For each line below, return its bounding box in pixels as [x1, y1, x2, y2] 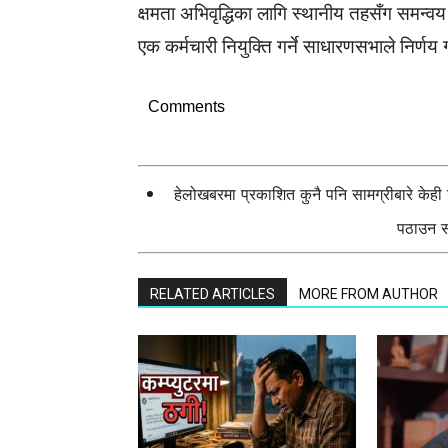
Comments [148, 98, 225, 115]
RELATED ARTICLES [150, 286, 275, 302]
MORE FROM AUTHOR [299, 286, 438, 302]
